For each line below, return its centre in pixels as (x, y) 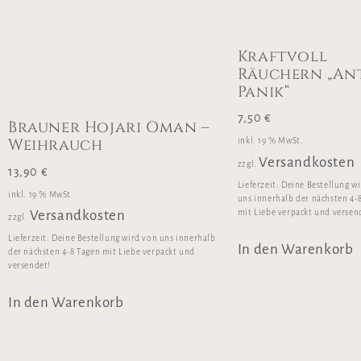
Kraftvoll (282, 56)
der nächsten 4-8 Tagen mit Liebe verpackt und (102, 252)
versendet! (29, 266)
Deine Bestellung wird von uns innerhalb (134, 239)
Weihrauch (56, 145)
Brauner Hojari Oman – (109, 127)
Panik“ (263, 91)
